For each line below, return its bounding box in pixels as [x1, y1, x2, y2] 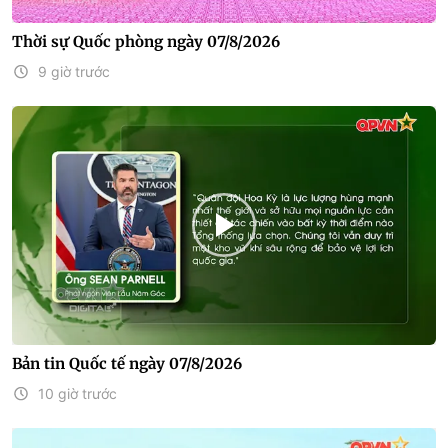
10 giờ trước [38, 384, 117, 402]
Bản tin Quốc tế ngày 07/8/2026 [12, 353, 242, 373]
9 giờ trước [38, 63, 110, 80]
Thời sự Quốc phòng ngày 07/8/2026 [12, 32, 280, 51]
